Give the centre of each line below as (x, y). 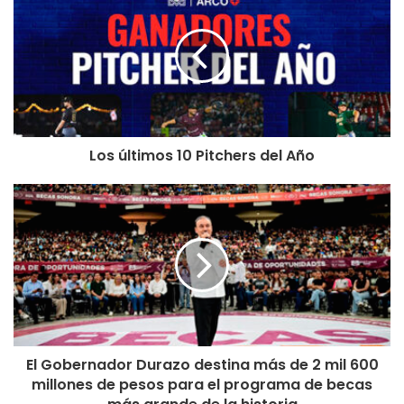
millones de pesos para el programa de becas (202, 384)
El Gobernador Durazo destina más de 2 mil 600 (202, 364)
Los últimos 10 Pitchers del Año (202, 155)
